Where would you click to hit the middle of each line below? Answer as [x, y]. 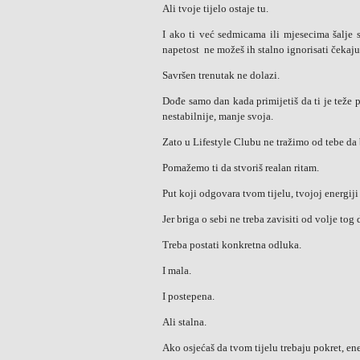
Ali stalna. [184, 322]
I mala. [177, 270]
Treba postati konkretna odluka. [232, 245]
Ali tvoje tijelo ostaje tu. [215, 8]
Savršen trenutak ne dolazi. [221, 75]
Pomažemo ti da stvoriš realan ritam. [241, 168]
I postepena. [188, 296]
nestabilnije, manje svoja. [218, 116]
